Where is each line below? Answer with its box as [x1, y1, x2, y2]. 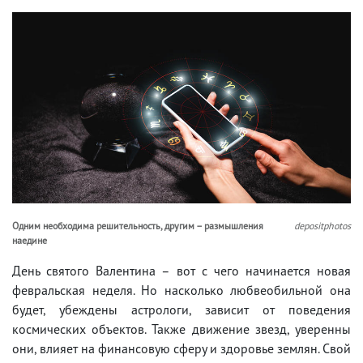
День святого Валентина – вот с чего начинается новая [12, 262, 351, 279]
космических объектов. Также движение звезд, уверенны [12, 320, 351, 337]
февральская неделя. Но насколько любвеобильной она [12, 281, 351, 298]
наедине [12, 233, 47, 246]
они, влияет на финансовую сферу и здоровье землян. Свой [12, 340, 351, 357]
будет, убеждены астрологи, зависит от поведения [12, 301, 351, 318]
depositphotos [294, 219, 351, 232]
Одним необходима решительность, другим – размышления [12, 219, 263, 232]
